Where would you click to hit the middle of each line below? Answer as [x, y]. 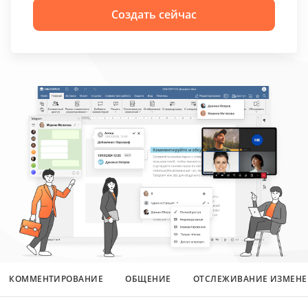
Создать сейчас [154, 14]
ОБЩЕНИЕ [148, 278]
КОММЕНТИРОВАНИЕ [56, 278]
